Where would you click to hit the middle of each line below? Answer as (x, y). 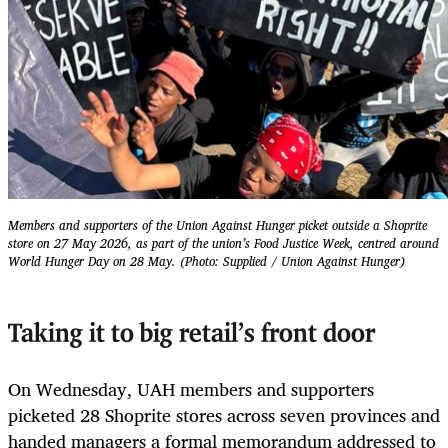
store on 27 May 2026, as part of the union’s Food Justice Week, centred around (223, 244)
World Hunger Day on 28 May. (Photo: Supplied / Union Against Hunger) (206, 262)
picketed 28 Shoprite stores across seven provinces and (224, 415)
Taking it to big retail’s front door (191, 335)
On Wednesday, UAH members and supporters (191, 389)
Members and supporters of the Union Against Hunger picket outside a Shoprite (217, 226)
